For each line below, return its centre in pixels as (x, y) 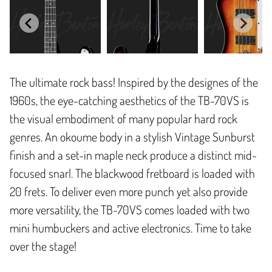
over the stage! (43, 246)
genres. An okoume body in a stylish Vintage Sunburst (132, 137)
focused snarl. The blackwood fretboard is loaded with (132, 173)
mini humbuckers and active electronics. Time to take (131, 228)
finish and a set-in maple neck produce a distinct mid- (133, 155)
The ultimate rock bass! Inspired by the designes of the (134, 82)
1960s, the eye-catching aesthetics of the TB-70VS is (129, 100)
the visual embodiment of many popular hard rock (124, 119)
